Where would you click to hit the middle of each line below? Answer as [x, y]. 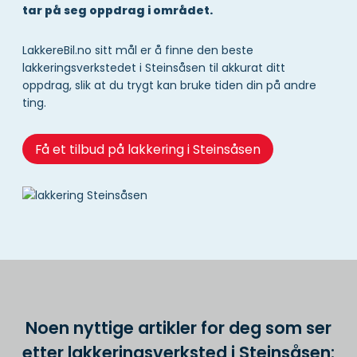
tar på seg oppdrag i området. [118, 11]
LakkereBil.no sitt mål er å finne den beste [138, 51]
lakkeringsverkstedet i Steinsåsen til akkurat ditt [154, 68]
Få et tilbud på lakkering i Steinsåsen [147, 149]
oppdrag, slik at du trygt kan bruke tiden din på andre [169, 86]
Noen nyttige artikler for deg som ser [178, 328]
